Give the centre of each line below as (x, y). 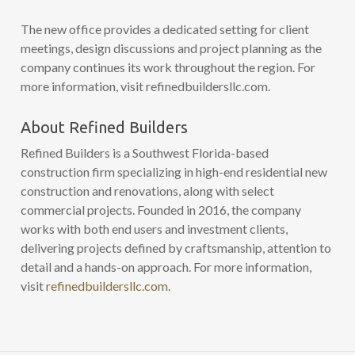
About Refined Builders (104, 127)
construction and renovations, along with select (147, 190)
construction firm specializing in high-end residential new (174, 171)
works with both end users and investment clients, (154, 228)
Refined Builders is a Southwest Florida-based (144, 152)
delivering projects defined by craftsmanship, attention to (176, 247)
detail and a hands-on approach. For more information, (166, 266)
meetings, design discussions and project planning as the (171, 48)
